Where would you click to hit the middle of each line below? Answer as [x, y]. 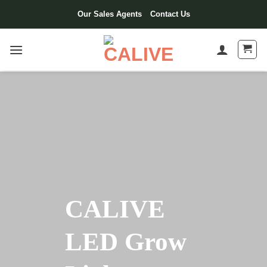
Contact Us [170, 14]
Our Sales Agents [109, 14]
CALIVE [115, 209]
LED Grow [126, 242]
